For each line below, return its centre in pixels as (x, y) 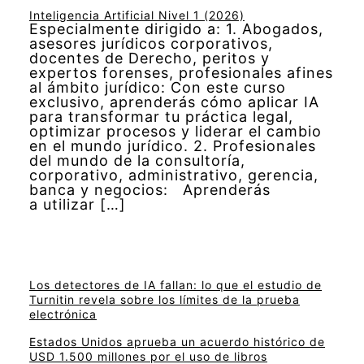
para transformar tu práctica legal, (161, 117)
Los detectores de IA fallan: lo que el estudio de (175, 285)
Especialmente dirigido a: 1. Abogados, (176, 29)
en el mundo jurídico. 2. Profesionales (173, 146)
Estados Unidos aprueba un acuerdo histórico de (177, 342)
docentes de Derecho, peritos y (149, 58)
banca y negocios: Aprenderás (150, 190)
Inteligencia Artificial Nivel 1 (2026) (137, 15)
